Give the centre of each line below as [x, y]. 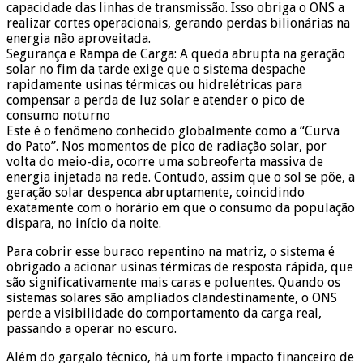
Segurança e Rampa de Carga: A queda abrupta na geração [176, 53]
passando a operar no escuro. [92, 328]
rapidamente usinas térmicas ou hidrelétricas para [154, 84]
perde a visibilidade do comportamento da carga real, [164, 313]
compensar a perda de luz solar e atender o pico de [156, 100]
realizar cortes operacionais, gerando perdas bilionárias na [178, 23]
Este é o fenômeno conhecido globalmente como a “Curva [173, 130]
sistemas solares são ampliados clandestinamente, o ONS [172, 297]
